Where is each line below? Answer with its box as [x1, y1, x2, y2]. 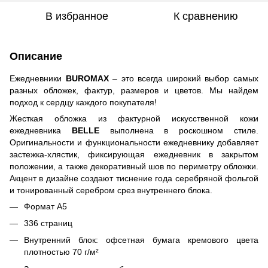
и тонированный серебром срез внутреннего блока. [10, 185, 212, 195]
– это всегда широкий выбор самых [112, 73, 259, 83]
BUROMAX [65, 73, 113, 83]
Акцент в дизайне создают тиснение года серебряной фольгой [10, 173, 258, 183]
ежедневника [10, 125, 72, 135]
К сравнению [173, 10, 238, 22]
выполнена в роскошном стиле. [99, 125, 259, 135]
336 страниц [24, 218, 72, 228]
